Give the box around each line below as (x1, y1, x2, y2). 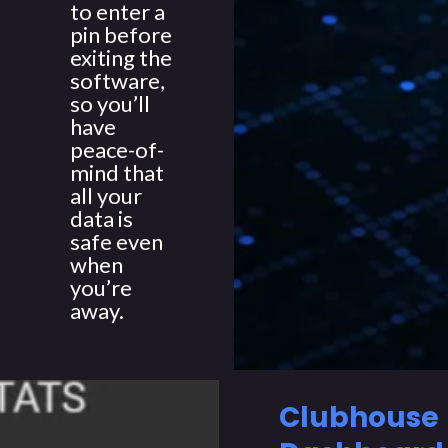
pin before (70, 20, 172, 48)
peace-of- (70, 135, 164, 163)
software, (70, 66, 165, 94)
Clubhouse (279, 398, 439, 437)
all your (70, 181, 142, 209)
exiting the (70, 43, 172, 71)
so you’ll (70, 89, 150, 117)
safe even (70, 227, 163, 255)
